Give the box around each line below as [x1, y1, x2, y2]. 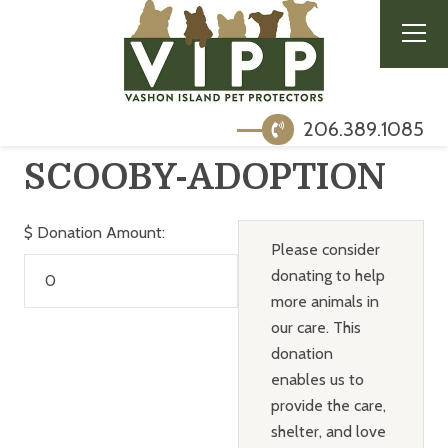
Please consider [270, 239, 380, 259]
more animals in [270, 291, 379, 311]
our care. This [270, 317, 361, 337]
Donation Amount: [36, 222, 165, 242]
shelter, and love [270, 421, 386, 441]
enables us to [270, 369, 364, 389]
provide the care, [270, 395, 386, 415]
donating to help [270, 265, 385, 285]
